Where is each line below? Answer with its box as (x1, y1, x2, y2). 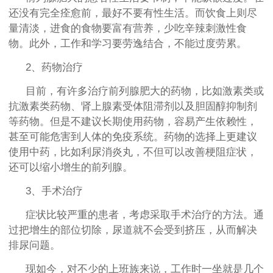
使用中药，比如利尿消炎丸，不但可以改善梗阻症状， (9, 146, 257, 158)
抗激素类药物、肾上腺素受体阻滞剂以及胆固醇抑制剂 (9, 101, 257, 113)
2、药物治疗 (26, 62, 83, 74)
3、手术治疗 (26, 185, 83, 197)
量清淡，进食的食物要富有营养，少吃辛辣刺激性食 (9, 23, 247, 35)
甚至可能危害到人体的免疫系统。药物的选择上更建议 (9, 131, 257, 143)
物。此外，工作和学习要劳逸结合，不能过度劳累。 (9, 38, 247, 50)
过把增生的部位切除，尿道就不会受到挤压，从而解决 (9, 224, 257, 236)
